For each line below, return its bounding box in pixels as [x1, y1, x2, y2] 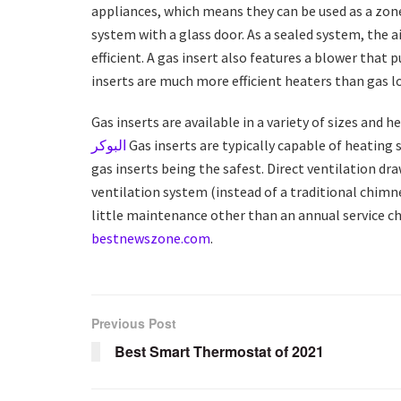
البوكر [91, 135, 126, 154]
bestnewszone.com [91, 228, 210, 247]
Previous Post [91, 313, 176, 332]
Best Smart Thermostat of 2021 [115, 340, 324, 362]
